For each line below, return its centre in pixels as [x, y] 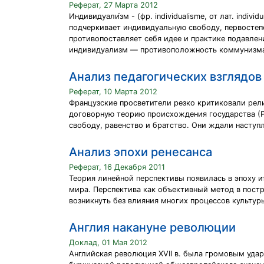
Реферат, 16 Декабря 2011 [117, 167]
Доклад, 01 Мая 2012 [108, 242]
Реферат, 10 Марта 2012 [113, 92]
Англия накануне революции [152, 227]
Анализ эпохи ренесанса [141, 152]
